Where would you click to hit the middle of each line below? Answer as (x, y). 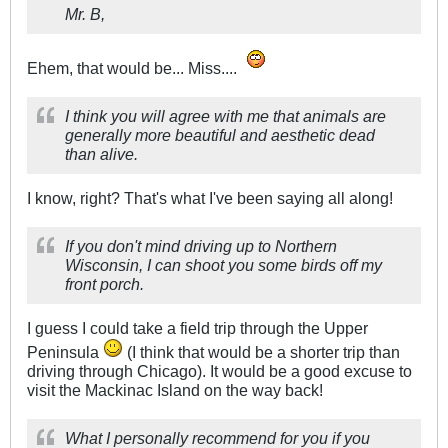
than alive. (101, 153)
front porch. (104, 283)
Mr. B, (85, 13)
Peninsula (65, 351)
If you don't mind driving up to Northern (201, 245)
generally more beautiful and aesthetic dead (220, 134)
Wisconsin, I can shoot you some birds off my (223, 264)
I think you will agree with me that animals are (225, 115)
